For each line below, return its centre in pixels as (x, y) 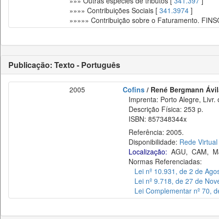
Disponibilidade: (151, 142)
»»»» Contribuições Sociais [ (114, 10)
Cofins (134, 89)
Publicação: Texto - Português (64, 65)
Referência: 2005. (153, 132)
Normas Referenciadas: (162, 161)
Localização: (148, 152)
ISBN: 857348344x (155, 119)
